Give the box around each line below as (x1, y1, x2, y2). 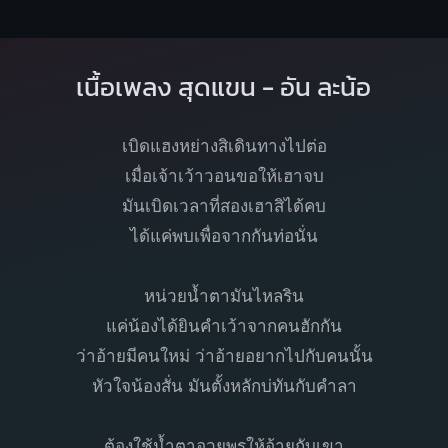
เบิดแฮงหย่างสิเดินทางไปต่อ (121, 137, 327, 157)
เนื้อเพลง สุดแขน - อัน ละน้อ (76, 67, 372, 106)
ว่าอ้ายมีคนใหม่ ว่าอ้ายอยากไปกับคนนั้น (75, 347, 373, 367)
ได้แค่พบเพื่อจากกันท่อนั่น (130, 227, 318, 247)
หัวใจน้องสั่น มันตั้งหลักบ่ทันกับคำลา (91, 377, 357, 397)
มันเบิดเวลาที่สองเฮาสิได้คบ (122, 197, 326, 217)
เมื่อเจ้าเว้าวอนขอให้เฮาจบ (124, 167, 324, 187)
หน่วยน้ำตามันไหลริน (144, 287, 304, 307)
